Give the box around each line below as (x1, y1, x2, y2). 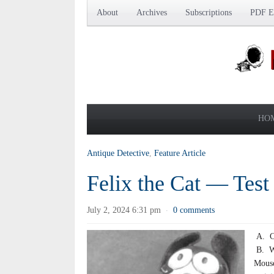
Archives (136, 8, 167, 17)
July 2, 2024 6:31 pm (87, 206, 161, 215)
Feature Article (154, 149, 206, 158)
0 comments (173, 206, 215, 215)
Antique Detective (87, 149, 149, 158)
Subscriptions (185, 8, 232, 17)
